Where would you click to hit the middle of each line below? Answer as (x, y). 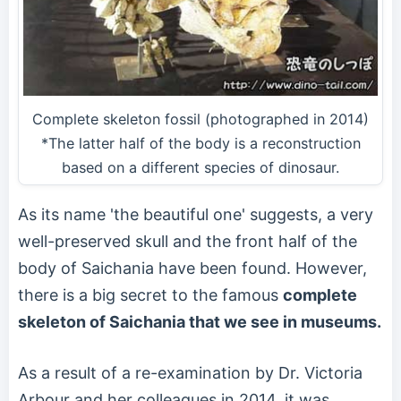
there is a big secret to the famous (150, 295)
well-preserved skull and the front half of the (188, 242)
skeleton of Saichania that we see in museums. (200, 322)
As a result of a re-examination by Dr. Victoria (190, 373)
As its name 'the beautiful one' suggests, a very (196, 215)
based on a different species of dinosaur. (200, 168)
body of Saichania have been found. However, (192, 269)
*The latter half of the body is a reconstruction (200, 144)
